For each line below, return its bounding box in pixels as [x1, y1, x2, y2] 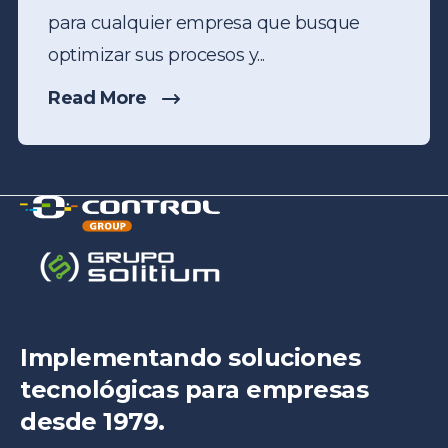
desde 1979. [20, 407, 165, 437]
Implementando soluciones [20, 343, 360, 373]
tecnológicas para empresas [20, 375, 368, 405]
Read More [48, 86, 147, 109]
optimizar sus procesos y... [48, 43, 265, 66]
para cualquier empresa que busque [48, 11, 360, 34]
